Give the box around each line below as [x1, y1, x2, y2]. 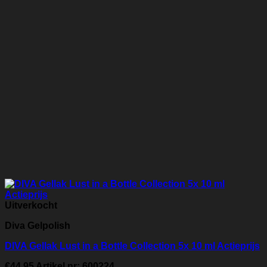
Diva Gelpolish [5, 221, 70, 231]
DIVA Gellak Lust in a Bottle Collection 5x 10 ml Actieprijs [5, 241, 260, 252]
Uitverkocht [5, 200, 57, 211]
